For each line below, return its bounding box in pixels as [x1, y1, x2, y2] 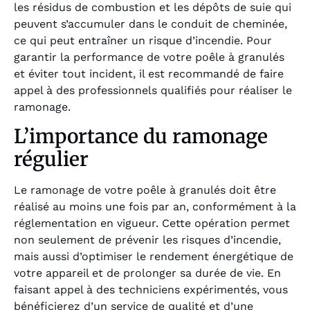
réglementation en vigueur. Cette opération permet [14, 217, 290, 230]
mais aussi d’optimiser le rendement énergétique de [14, 250, 293, 264]
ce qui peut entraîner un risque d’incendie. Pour [14, 33, 272, 47]
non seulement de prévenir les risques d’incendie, [14, 233, 281, 247]
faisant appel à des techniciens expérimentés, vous [14, 283, 288, 297]
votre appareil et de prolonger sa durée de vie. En [14, 266, 281, 280]
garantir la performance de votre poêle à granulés [14, 50, 284, 64]
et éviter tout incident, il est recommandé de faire [14, 66, 284, 80]
